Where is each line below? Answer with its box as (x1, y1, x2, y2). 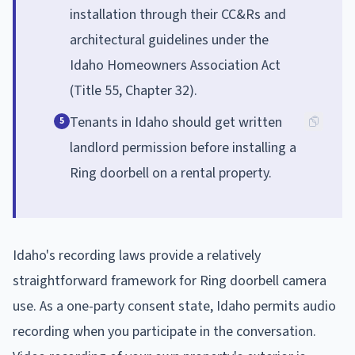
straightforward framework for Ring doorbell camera (13, 270, 326, 291)
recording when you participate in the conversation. (13, 321, 316, 342)
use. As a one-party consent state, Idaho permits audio (13, 296, 336, 316)
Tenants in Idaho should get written (70, 112, 282, 132)
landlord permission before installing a (70, 137, 296, 158)
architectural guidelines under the (70, 29, 269, 50)
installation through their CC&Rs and (70, 4, 286, 25)
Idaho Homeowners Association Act (70, 55, 281, 75)
